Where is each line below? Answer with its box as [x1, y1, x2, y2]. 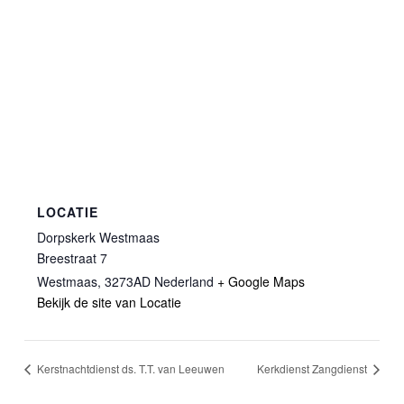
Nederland [154, 271, 215, 290]
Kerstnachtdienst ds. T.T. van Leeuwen [34, 360, 225, 376]
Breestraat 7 [37, 248, 108, 267]
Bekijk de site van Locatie [37, 292, 182, 311]
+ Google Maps [217, 271, 306, 290]
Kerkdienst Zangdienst [256, 360, 370, 376]
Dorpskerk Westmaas [37, 227, 161, 246]
